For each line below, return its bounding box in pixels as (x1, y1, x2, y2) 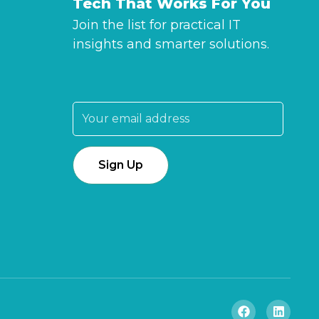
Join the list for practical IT (73, 16, 241, 33)
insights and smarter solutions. (73, 36, 269, 52)
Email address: (73, 81, 152, 95)
